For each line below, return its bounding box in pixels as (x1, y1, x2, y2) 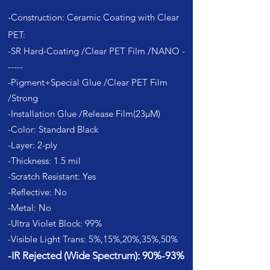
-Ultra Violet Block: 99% (8, 218, 102, 229)
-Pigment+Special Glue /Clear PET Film (8, 77, 168, 88)
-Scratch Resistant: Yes (8, 171, 96, 182)
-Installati (8, 108, 45, 119)
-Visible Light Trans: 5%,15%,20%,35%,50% (8, 233, 178, 245)
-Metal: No (8, 202, 51, 213)
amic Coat (81, 11, 123, 23)
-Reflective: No (8, 186, 67, 198)
